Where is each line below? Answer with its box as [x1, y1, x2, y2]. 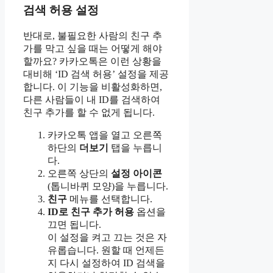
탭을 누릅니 [108, 142, 162, 153]
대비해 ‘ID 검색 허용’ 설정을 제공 [23, 68, 169, 79]
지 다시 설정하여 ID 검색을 [48, 257, 165, 268]
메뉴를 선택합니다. [67, 193, 152, 204]
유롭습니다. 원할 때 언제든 [48, 244, 165, 255]
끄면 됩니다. [48, 219, 101, 230]
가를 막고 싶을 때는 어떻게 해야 [23, 43, 162, 54]
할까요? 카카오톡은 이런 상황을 [23, 55, 161, 66]
